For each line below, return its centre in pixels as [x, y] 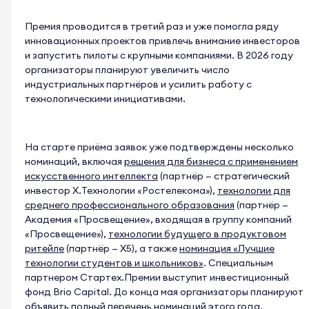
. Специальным [238, 263]
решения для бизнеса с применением [211, 162]
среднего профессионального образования [130, 205]
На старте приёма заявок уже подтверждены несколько [159, 147]
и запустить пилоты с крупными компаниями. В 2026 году [159, 56]
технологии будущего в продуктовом [197, 234]
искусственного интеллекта [91, 176]
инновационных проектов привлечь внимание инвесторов [162, 41]
